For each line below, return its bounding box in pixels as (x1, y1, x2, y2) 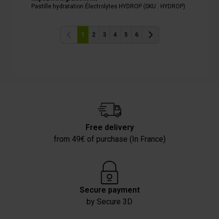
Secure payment (79, 185, 140, 195)
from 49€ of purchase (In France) (53, 134, 166, 144)
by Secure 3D (87, 197, 132, 206)
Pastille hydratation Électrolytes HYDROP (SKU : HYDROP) (31, 2, 185, 10)
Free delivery (85, 122, 134, 132)
